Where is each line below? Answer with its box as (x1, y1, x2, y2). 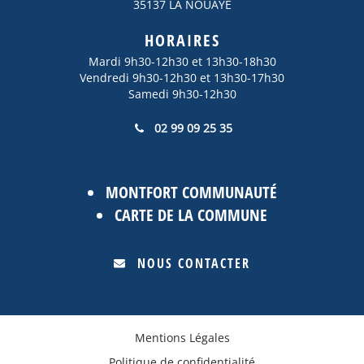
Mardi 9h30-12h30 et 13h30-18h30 (88, 54, 276, 69)
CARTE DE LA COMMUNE (115, 204, 267, 226)
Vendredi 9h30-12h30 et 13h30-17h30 (80, 70, 284, 85)
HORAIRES (144, 29, 220, 51)
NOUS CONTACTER (137, 254, 250, 272)
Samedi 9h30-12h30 (128, 86, 236, 102)
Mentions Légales (134, 330, 230, 345)
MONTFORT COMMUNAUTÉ (105, 181, 277, 203)
